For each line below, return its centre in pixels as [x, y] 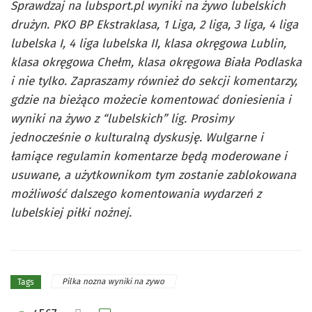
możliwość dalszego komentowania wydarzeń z [136, 194]
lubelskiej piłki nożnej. [71, 212]
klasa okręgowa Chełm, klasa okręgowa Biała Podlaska [156, 62]
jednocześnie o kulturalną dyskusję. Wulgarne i [137, 137]
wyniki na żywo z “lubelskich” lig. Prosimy [122, 118]
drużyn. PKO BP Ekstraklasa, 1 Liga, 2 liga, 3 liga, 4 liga [154, 24]
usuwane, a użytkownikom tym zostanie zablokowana [153, 175]
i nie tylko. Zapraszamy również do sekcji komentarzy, [154, 81]
